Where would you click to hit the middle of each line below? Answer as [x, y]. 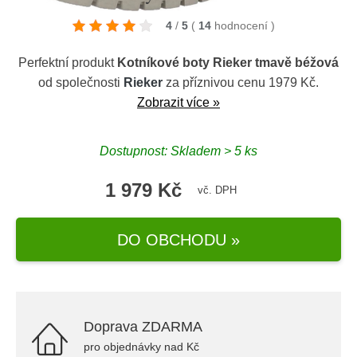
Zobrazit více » [178, 102]
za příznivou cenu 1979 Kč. [241, 82]
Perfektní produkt [68, 63]
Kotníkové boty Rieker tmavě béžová [228, 63]
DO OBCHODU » [178, 239]
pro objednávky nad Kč [141, 347]
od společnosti [81, 82]
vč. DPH [217, 190]
